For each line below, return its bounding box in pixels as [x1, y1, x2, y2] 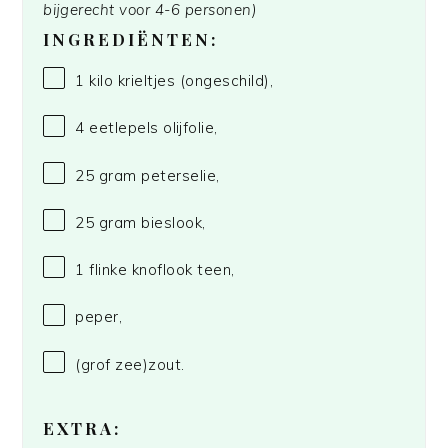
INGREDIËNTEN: [43, 28, 219, 51]
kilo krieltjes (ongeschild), [84, 71, 274, 91]
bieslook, [136, 212, 206, 232]
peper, [75, 307, 123, 327]
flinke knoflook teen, [84, 260, 235, 280]
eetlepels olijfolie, [84, 118, 218, 138]
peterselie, [136, 165, 220, 185]
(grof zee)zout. [75, 354, 185, 374]
